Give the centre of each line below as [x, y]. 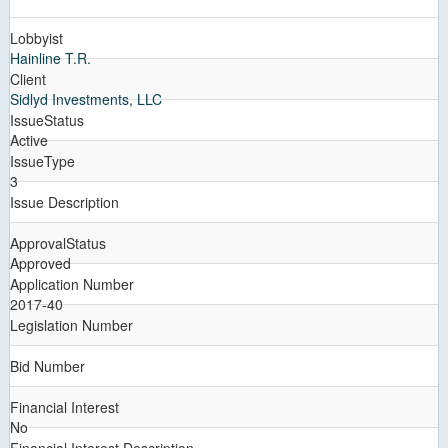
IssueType [42, 161]
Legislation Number [71, 325]
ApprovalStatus [58, 243]
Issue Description [64, 202]
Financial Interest [64, 407]
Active [29, 140]
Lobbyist [36, 38]
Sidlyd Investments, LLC [86, 99]
